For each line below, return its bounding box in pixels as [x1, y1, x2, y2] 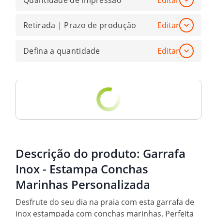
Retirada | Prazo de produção [23, 20, 137, 31]
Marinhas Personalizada [15, 176, 150, 193]
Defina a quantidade [23, 45, 100, 56]
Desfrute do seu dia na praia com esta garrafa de [15, 197, 194, 208]
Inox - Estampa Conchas [15, 161, 148, 177]
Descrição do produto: [15, 145, 143, 162]
